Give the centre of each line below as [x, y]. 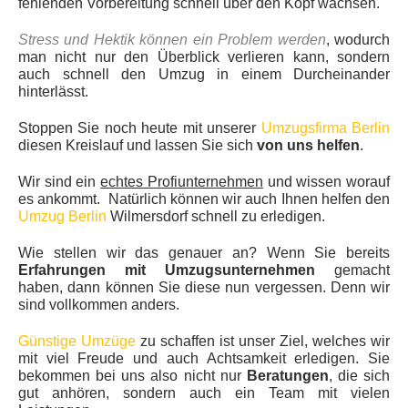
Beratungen [287, 376]
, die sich [359, 376]
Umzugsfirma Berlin [326, 128]
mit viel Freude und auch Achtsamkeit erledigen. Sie [204, 358]
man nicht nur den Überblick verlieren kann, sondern [204, 57]
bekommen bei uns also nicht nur [133, 376]
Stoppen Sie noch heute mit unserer [140, 128]
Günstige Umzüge [77, 341]
